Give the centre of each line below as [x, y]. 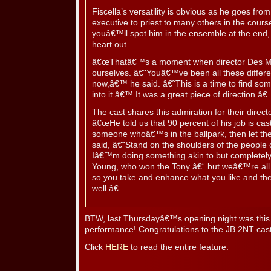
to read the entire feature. [178, 247]
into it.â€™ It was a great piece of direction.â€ [180, 95]
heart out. [110, 45]
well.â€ [105, 189]
